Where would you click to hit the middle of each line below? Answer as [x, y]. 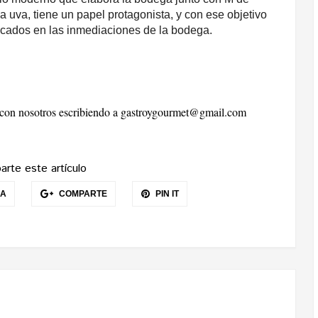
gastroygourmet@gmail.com [183, 112]
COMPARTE [82, 194]
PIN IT [166, 194]
